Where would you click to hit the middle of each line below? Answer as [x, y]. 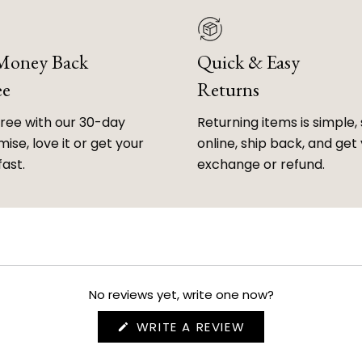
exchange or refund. [261, 165]
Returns [228, 90]
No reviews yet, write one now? [181, 295]
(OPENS [270, 326]
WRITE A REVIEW [189, 327]
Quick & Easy [248, 62]
